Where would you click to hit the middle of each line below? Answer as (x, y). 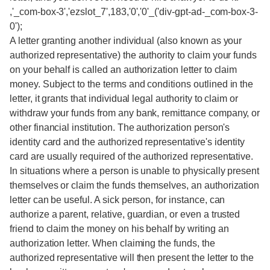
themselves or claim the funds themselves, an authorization (135, 185)
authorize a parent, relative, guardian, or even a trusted (125, 214)
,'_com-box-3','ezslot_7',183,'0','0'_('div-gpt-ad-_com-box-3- (134, 12)
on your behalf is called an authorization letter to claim (124, 70)
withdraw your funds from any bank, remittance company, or (135, 113)
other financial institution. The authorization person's (120, 127)
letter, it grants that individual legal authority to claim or (124, 99)
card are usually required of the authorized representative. (132, 156)
